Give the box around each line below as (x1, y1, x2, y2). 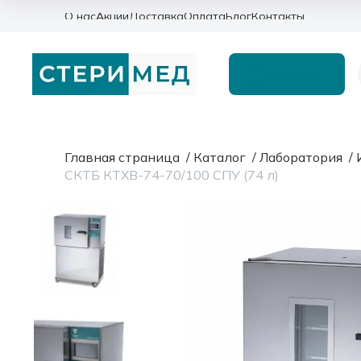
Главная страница (64, 149, 180, 165)
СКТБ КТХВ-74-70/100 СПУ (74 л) (64, 167, 279, 183)
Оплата (184, 8, 226, 23)
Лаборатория (259, 149, 342, 165)
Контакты (251, 8, 305, 23)
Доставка (129, 8, 184, 23)
